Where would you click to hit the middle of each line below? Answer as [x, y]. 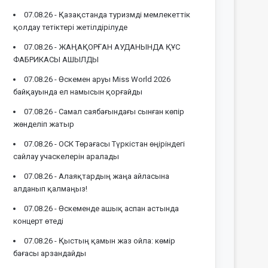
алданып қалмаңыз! [51, 188]
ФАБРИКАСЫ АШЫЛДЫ [56, 59]
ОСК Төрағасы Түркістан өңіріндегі [122, 144]
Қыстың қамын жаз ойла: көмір [117, 240]
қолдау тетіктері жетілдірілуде [71, 27]
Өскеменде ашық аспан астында [119, 208]
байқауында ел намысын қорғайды [78, 92]
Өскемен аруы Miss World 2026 [115, 79]
